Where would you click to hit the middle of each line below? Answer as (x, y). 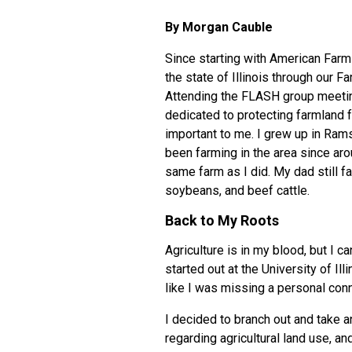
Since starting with (217, 59)
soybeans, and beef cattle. (237, 191)
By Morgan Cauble (219, 27)
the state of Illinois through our (251, 77)
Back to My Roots (222, 220)
